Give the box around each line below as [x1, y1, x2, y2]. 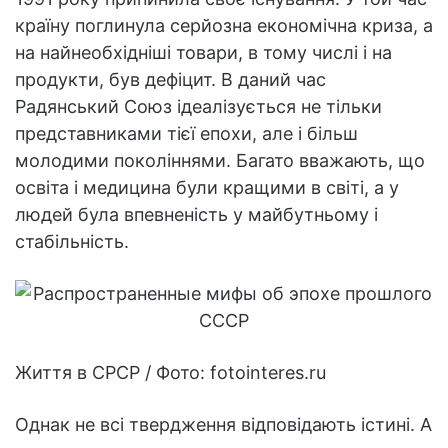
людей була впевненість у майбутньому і [15, 204, 378, 226]
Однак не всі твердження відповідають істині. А [15, 414, 432, 436]
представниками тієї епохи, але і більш [15, 123, 358, 145]
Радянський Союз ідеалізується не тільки [15, 96, 382, 118]
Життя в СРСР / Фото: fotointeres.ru [15, 362, 326, 384]
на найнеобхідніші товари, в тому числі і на [15, 42, 392, 64]
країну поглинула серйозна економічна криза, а [15, 15, 433, 37]
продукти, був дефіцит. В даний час [15, 69, 326, 91]
